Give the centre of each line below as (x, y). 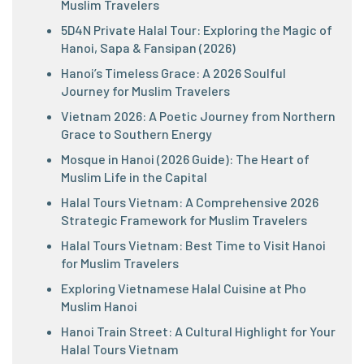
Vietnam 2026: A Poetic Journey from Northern (198, 116)
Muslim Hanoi (99, 306)
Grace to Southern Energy (136, 134)
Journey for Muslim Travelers (145, 91)
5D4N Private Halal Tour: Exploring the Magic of (197, 30)
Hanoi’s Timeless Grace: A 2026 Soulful (173, 73)
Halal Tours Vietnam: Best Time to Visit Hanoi (193, 245)
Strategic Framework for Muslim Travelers (184, 220)
